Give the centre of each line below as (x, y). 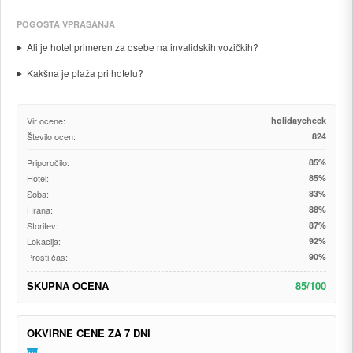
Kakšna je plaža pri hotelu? (85, 73)
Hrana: (40, 210)
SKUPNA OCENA (68, 286)
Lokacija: (44, 241)
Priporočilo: (48, 162)
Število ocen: (51, 136)
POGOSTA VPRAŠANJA (66, 24)
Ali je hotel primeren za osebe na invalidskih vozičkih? (142, 47)
